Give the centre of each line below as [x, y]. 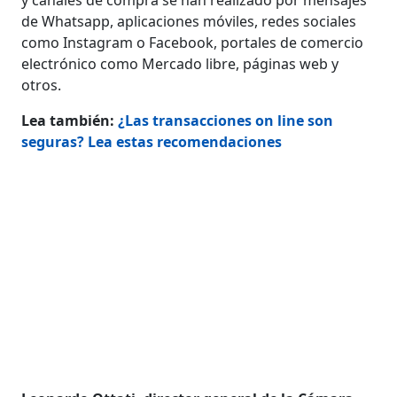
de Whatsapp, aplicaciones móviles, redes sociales [189, 21]
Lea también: [70, 120]
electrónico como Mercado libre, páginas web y [180, 63]
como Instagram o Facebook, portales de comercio [193, 42]
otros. [42, 85]
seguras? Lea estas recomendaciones [152, 141]
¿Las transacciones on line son [226, 120]
